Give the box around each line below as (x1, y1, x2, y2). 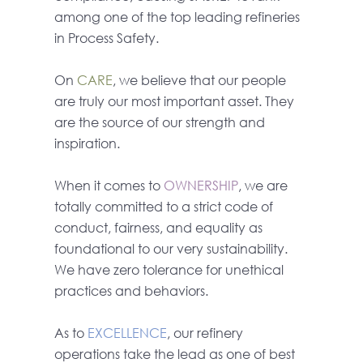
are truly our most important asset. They (54, 92, 295, 109)
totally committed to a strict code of (54, 198, 274, 215)
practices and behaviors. (54, 282, 209, 299)
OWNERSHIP (164, 177, 239, 194)
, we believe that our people (113, 71, 287, 88)
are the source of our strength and (54, 113, 266, 130)
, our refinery (167, 324, 244, 341)
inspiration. (54, 135, 121, 152)
